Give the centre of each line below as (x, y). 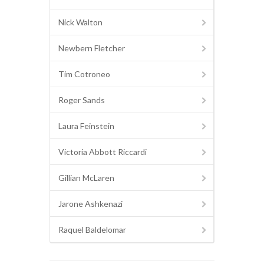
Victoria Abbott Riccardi (103, 151)
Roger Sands (82, 100)
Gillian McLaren (86, 177)
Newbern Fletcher (92, 48)
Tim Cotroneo (84, 74)
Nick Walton (80, 22)
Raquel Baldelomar (92, 229)
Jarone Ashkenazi (90, 203)
